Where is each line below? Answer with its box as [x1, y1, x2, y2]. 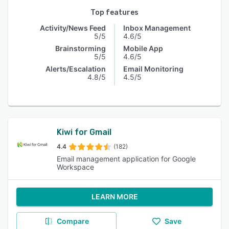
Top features [90, 8, 139, 17]
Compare [56, 217, 89, 225]
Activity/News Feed [40, 24, 106, 32]
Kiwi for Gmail [56, 127, 111, 137]
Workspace [56, 163, 94, 171]
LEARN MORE [91, 192, 138, 201]
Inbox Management [123, 24, 191, 32]
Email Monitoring [123, 64, 184, 73]
